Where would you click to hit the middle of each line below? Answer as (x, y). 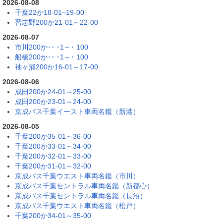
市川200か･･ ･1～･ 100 (52, 47)
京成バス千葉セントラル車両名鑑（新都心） (84, 186)
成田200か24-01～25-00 (53, 91)
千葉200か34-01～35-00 (53, 215)
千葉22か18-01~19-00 (50, 12)
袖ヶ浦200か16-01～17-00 (56, 67)
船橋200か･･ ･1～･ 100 (52, 57)
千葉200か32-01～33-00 (53, 156)
